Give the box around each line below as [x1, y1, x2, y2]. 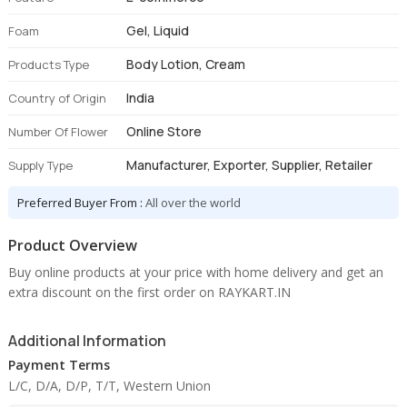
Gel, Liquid [126, 22, 190, 39]
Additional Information [8, 331, 167, 351]
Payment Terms [8, 356, 111, 373]
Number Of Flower [8, 124, 109, 140]
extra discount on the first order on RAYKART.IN [8, 283, 292, 301]
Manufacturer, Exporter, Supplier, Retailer [126, 156, 373, 174]
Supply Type [8, 157, 74, 174]
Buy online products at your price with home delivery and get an [8, 263, 384, 281]
